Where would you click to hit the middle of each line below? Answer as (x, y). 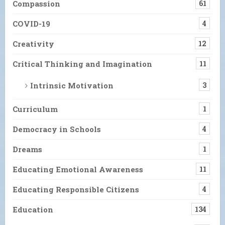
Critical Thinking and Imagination (82, 64)
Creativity (33, 44)
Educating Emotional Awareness (78, 170)
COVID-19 (31, 24)
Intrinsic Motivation (72, 86)
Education (33, 210)
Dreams (27, 149)
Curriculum (35, 109)
